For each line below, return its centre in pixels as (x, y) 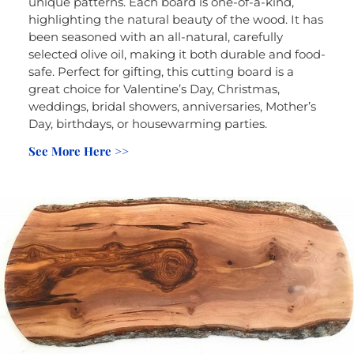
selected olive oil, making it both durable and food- (177, 55)
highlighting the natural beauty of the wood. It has (175, 20)
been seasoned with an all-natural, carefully (155, 37)
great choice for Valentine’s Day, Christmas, (154, 89)
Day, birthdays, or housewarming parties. (147, 124)
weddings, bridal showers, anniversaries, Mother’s (172, 107)
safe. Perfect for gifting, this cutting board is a (161, 72)
